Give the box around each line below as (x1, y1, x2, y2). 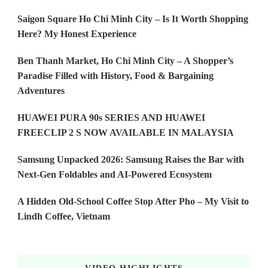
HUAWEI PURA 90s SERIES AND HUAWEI (17, 112, 205, 123)
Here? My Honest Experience (17, 28, 136, 39)
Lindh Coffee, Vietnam (17, 211, 110, 221)
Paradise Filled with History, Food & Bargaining (17, 70, 214, 81)
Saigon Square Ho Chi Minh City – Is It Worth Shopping (17, 13, 248, 24)
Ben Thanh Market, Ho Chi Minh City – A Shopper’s (17, 55, 233, 66)
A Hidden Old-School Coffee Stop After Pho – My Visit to (17, 196, 249, 206)
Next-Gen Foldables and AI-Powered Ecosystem (17, 169, 212, 179)
